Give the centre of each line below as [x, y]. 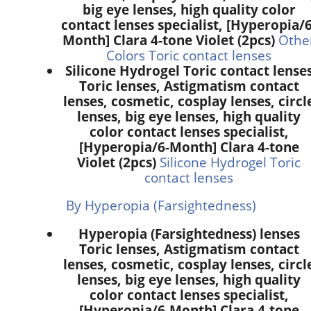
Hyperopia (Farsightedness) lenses [189, 233]
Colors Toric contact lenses [189, 55]
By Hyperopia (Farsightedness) [161, 205]
